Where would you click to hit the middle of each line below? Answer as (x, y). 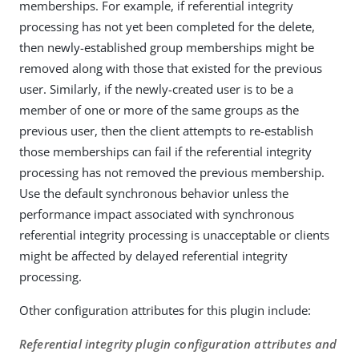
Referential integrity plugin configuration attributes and (178, 344)
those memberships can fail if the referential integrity (165, 151)
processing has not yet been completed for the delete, (167, 26)
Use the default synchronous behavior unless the (154, 193)
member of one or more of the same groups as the (159, 110)
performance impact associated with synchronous (157, 214)
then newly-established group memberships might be (167, 47)
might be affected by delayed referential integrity (153, 256)
